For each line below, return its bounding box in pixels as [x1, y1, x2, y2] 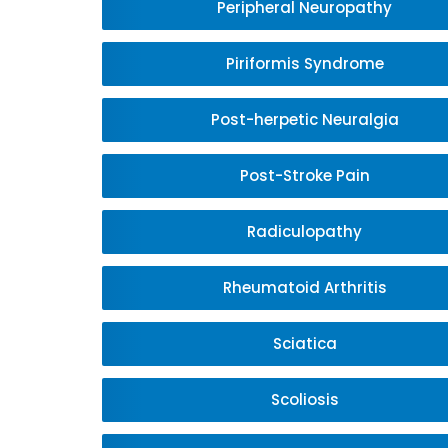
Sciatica [272, 333, 337, 354]
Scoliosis [270, 389, 339, 410]
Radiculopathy [247, 221, 363, 242]
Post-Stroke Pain [239, 165, 370, 186]
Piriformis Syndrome [225, 53, 384, 74]
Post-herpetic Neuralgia [210, 109, 399, 130]
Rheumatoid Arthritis [222, 277, 387, 298]
